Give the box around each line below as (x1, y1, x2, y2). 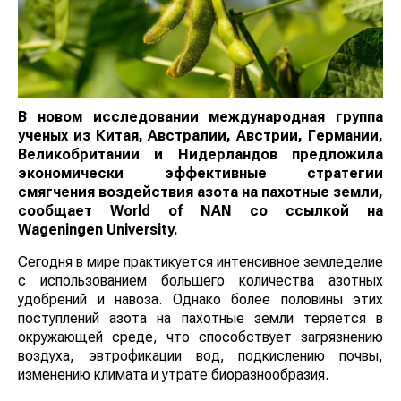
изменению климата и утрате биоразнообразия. (18, 366, 328, 384)
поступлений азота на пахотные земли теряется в (18, 310, 383, 328)
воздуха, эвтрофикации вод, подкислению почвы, (18, 347, 383, 365)
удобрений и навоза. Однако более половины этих (18, 291, 383, 309)
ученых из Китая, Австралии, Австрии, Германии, (18, 127, 383, 145)
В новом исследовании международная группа (18, 108, 383, 126)
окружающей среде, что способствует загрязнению (18, 328, 383, 346)
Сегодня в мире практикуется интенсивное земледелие (18, 253, 383, 271)
